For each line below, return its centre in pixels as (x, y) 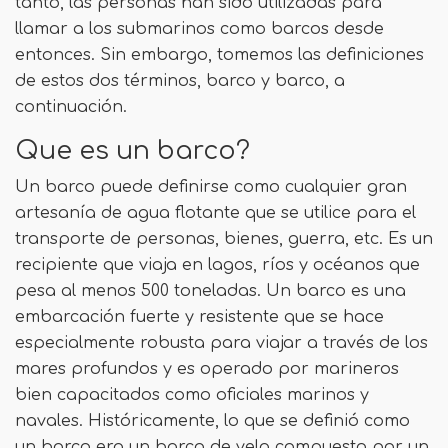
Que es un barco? (132, 151)
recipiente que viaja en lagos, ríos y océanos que (217, 265)
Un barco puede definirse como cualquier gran (211, 187)
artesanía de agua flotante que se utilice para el (215, 213)
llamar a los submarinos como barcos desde (199, 29)
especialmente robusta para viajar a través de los (221, 343)
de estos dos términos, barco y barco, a (180, 81)
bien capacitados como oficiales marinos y (192, 395)
